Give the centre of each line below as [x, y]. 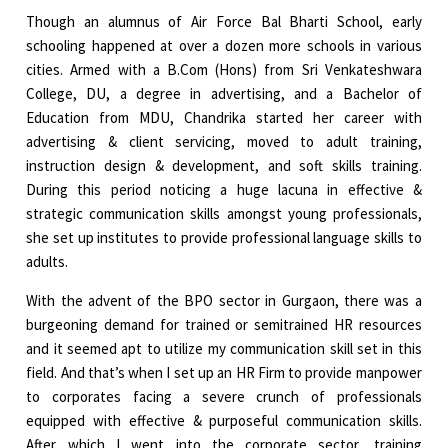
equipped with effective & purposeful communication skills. [224, 421]
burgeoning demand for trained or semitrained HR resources [224, 325]
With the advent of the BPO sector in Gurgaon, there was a [224, 301]
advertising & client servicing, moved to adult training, [224, 142]
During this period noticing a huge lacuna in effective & [224, 190]
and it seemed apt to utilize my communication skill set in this [224, 349]
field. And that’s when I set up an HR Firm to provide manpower [224, 373]
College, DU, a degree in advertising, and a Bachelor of [224, 94]
